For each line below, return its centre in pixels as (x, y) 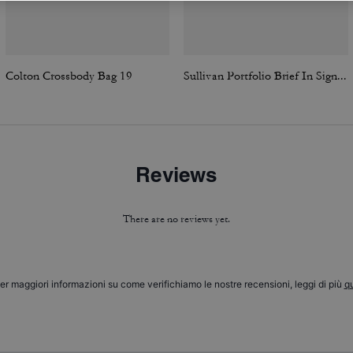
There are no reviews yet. (176, 219)
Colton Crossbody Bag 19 (69, 76)
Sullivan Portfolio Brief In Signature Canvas (342, 76)
